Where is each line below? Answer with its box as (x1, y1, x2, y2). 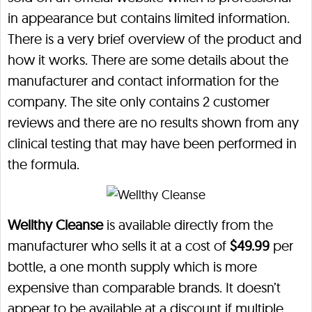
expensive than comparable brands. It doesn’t (8, 279, 281, 296)
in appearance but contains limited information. (8, 9, 290, 26)
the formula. (8, 155, 79, 173)
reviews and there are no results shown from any (8, 114, 299, 131)
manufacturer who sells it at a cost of (8, 237, 230, 254)
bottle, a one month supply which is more (8, 258, 257, 275)
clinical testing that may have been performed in (8, 134, 297, 152)
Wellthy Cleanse (8, 216, 103, 233)
